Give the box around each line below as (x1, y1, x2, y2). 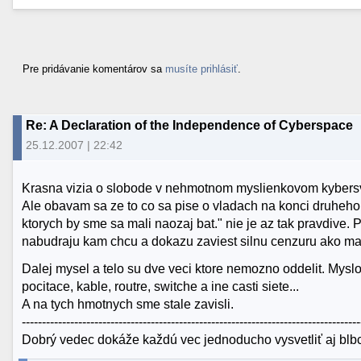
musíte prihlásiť (165, 62, 238, 75)
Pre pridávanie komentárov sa (23, 62, 165, 75)
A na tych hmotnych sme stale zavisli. (22, 297, 234, 311)
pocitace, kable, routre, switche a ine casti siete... (22, 279, 300, 293)
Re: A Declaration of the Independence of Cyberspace (26, 118, 353, 132)
